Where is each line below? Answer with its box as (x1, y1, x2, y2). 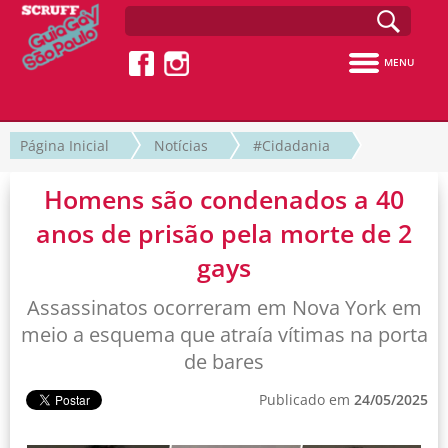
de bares (184, 347, 264, 375)
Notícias (154, 135, 208, 155)
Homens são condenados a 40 (44, 181, 404, 216)
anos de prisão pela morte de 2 (36, 215, 412, 250)
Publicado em (259, 389, 354, 409)
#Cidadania (253, 135, 330, 155)
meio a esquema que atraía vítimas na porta (20, 320, 428, 348)
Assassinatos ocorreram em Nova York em (26, 293, 422, 321)
